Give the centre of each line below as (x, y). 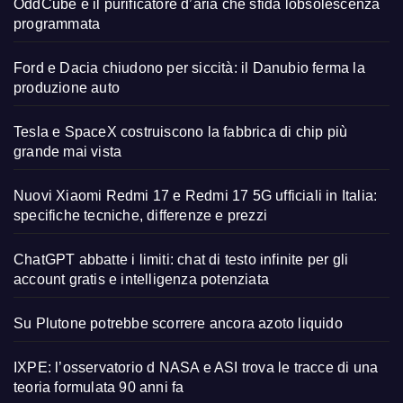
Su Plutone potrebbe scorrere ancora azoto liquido (178, 323)
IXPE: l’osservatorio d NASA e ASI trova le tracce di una (196, 367)
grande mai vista (68, 151)
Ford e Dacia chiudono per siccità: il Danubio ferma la (189, 67)
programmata (57, 23)
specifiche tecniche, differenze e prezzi (140, 215)
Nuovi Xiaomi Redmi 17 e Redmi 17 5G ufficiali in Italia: (196, 195)
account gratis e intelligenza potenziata (141, 279)
